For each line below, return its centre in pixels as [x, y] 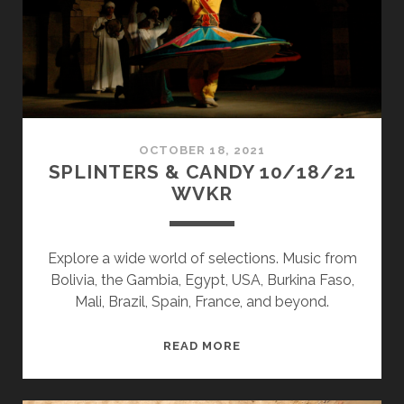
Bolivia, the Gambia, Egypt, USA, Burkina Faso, [202, 280]
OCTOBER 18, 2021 [202, 151]
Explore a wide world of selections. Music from [202, 259]
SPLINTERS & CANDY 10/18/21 [202, 172]
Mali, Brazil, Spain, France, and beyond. [202, 302]
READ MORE [202, 346]
